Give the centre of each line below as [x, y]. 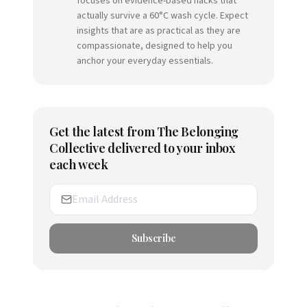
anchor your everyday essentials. [145, 61]
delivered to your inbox [170, 148]
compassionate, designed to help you [155, 46]
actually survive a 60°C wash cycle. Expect [162, 16]
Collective [77, 148]
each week [79, 164]
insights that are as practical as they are [159, 31]
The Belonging [198, 132]
